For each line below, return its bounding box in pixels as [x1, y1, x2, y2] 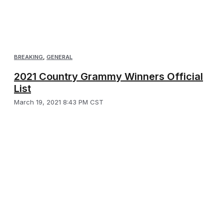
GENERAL [46, 53, 72, 61]
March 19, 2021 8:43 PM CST [14, 98, 103, 106]
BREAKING [14, 53, 43, 61]
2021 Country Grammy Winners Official [14, 70, 203, 83]
